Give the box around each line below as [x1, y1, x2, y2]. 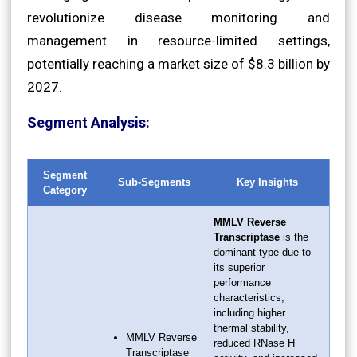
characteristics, [214, 291, 284, 304]
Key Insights [237, 175, 298, 188]
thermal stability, [214, 321, 289, 334]
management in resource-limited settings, [27, 32, 330, 49]
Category [43, 183, 87, 196]
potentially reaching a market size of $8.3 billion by [27, 55, 330, 72]
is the [280, 230, 308, 243]
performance [214, 276, 271, 288]
